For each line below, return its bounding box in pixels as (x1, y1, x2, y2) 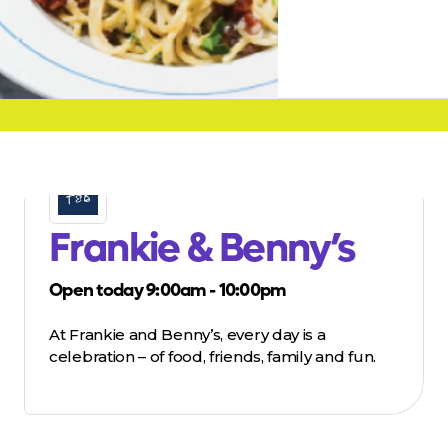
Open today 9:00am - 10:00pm (49, 279, 286, 303)
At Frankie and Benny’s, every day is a (49, 325, 326, 345)
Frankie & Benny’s (49, 222, 355, 275)
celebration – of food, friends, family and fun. (49, 347, 376, 367)
